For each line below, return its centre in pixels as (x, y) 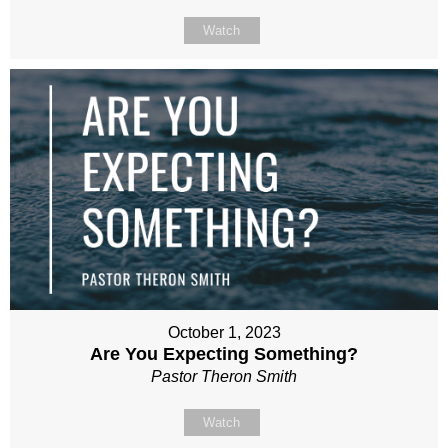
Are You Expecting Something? (224, 354)
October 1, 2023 (224, 333)
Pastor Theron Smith (224, 377)
